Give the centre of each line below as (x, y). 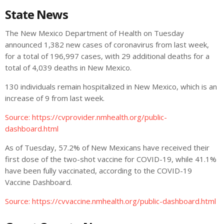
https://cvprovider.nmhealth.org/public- (99, 117)
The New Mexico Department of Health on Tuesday (94, 33)
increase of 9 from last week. (55, 98)
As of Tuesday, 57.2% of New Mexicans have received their (107, 147)
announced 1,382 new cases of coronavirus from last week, (107, 44)
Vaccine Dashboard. (38, 182)
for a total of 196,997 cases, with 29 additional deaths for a (107, 56)
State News (37, 14)
